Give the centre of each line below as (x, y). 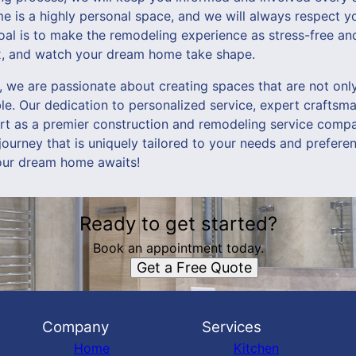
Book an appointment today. (178, 248)
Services (231, 327)
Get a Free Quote (194, 267)
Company (76, 327)
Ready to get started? (178, 224)
